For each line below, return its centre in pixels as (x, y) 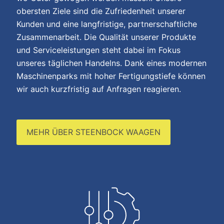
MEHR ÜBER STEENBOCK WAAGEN (93, 132)
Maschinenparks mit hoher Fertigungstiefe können (111, 76)
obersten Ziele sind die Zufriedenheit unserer (101, 11)
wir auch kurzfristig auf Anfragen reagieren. (99, 89)
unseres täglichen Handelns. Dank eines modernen (111, 63)
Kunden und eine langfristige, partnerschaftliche (107, 24)
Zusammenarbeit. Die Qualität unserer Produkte (106, 37)
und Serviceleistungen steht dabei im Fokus (98, 50)
